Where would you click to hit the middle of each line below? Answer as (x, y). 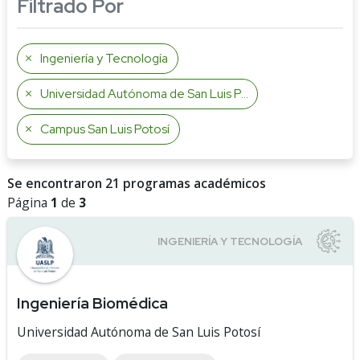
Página (29, 202)
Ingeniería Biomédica (92, 303)
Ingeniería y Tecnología (104, 58)
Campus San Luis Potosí (105, 129)
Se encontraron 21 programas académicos (137, 183)
